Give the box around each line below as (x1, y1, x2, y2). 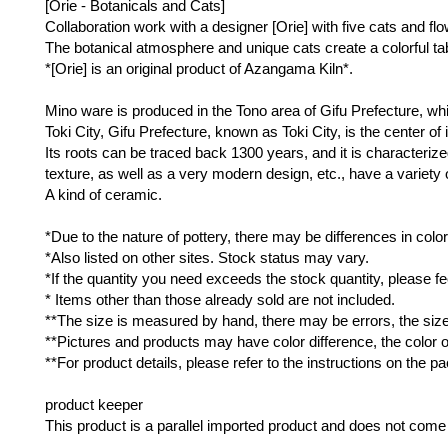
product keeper (45, 396, 143, 414)
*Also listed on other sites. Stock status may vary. (45, 249, 369, 267)
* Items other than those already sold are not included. (45, 291, 395, 309)
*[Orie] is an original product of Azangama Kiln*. (45, 60, 353, 78)
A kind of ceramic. (45, 186, 162, 204)
